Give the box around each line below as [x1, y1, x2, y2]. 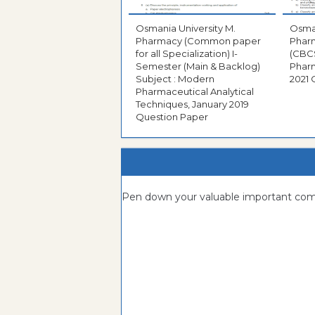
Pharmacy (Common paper [136, 35, 261, 47]
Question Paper [136, 111, 208, 123]
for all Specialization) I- [136, 48, 238, 60]
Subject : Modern [136, 73, 214, 85]
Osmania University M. [136, 22, 236, 34]
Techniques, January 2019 [136, 98, 249, 110]
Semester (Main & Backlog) [136, 60, 260, 72]
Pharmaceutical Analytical [136, 86, 254, 98]
